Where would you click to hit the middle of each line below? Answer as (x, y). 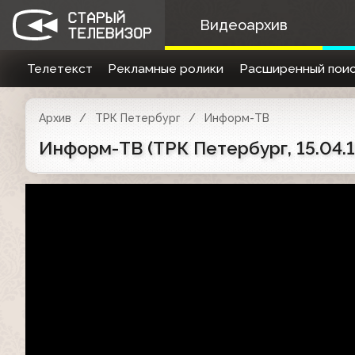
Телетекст (59, 69)
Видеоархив (243, 25)
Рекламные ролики (166, 69)
